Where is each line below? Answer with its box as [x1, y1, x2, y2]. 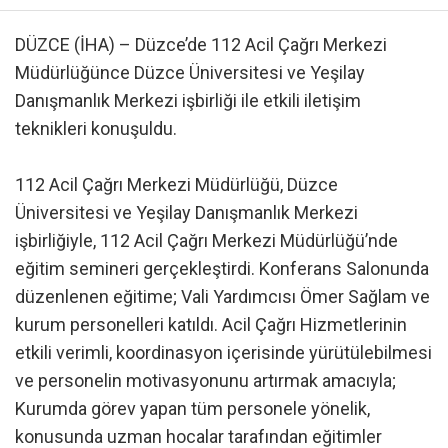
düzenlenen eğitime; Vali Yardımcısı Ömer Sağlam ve [15, 286, 430, 308]
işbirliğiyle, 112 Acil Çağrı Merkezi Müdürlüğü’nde [15, 230, 398, 252]
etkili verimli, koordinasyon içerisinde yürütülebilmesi [15, 342, 432, 364]
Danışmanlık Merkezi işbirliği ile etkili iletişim [15, 90, 361, 112]
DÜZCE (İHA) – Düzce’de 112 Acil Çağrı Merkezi [15, 34, 387, 56]
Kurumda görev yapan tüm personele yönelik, [15, 398, 370, 420]
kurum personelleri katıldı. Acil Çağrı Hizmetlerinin [15, 314, 407, 336]
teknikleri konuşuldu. [15, 118, 177, 140]
